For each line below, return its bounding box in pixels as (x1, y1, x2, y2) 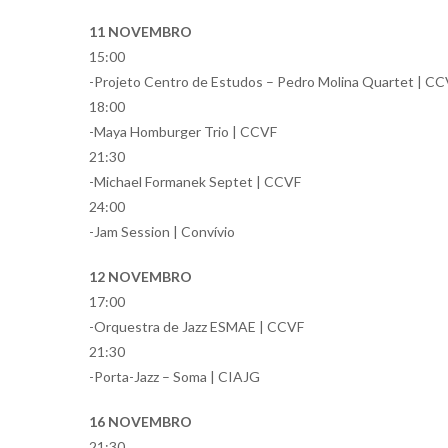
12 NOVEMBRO (89, 268, 192, 285)
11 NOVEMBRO (89, 23, 192, 40)
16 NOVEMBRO (89, 413, 192, 430)
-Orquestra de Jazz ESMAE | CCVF (89, 318, 304, 335)
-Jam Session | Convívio (89, 223, 235, 240)
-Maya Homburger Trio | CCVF (89, 123, 277, 140)
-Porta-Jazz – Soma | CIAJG (89, 368, 260, 385)
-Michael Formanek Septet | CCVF (89, 173, 301, 190)
